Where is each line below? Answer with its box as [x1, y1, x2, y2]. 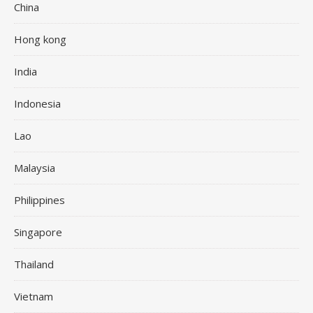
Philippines [14, 193, 65, 207]
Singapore [14, 225, 62, 239]
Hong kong [14, 32, 66, 46]
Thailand [14, 257, 54, 271]
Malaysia [14, 161, 55, 175]
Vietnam [14, 289, 53, 303]
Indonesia [14, 96, 61, 110]
